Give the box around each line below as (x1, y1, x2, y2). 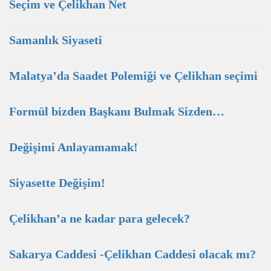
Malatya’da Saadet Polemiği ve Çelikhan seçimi (9, 69, 258, 82)
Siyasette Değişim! (9, 176, 105, 189)
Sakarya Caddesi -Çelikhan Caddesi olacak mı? (9, 247, 256, 261)
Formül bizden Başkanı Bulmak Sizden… (9, 105, 224, 118)
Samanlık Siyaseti (9, 33, 102, 47)
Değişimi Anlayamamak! (9, 140, 138, 154)
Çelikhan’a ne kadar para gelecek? (9, 212, 190, 225)
